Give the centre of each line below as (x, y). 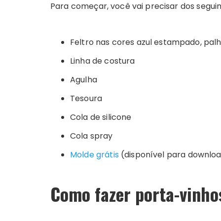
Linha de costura (103, 61)
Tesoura (86, 98)
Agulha (84, 79)
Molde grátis (94, 154)
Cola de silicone (101, 117)
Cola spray (92, 136)
